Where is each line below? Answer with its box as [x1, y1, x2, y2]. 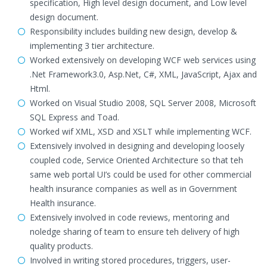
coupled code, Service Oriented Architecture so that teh [30, 154, 243, 166]
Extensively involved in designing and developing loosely [30, 140, 244, 151]
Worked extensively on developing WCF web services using [30, 54, 256, 66]
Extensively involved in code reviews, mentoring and [30, 212, 229, 223]
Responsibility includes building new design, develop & [30, 26, 237, 37]
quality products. [30, 240, 93, 252]
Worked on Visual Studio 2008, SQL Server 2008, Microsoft [30, 97, 256, 108]
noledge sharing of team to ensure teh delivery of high [30, 226, 240, 237]
